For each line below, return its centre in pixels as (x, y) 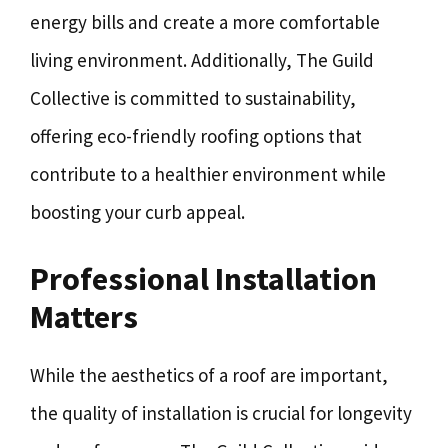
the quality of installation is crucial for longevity (221, 412)
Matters (84, 316)
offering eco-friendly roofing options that (196, 136)
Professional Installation (203, 278)
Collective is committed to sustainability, (193, 98)
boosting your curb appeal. (137, 212)
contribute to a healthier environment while (208, 174)
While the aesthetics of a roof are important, (209, 374)
